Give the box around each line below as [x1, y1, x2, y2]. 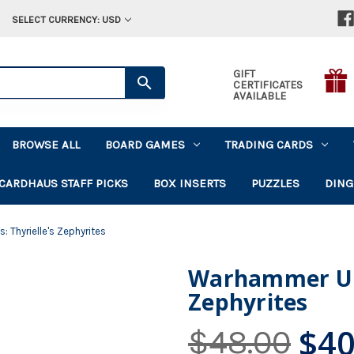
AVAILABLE [232, 88, 286, 103]
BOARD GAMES [105, 137, 186, 152]
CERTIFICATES [232, 77, 303, 92]
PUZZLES [251, 175, 300, 190]
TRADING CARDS [225, 137, 314, 152]
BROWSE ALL [12, 137, 81, 152]
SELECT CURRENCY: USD [11, 13, 121, 25]
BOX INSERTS [153, 175, 227, 190]
